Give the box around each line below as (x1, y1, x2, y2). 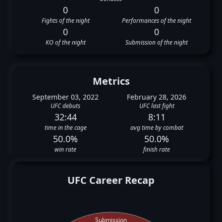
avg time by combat (130, 123, 183, 132)
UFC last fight (139, 102, 174, 110)
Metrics (92, 74, 130, 88)
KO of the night (45, 38, 86, 47)
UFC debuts (51, 102, 80, 110)
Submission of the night (125, 38, 188, 47)
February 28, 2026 (127, 92, 186, 102)
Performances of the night (122, 16, 191, 25)
